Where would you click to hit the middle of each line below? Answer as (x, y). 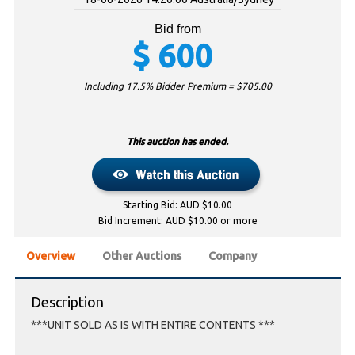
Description (67, 302)
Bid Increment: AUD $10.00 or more (177, 221)
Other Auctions (142, 256)
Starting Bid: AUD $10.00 (177, 205)
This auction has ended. (177, 142)
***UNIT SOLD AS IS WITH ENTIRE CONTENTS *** (153, 325)
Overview (51, 256)
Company (233, 256)
